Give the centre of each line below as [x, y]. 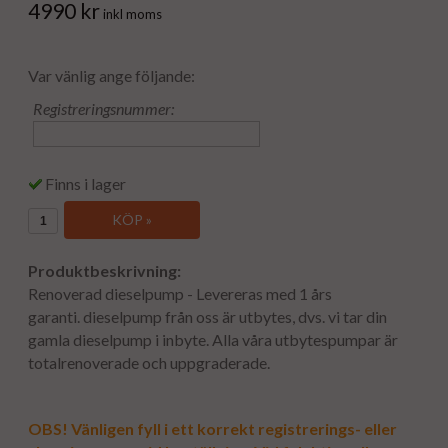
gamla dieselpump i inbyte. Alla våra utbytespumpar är [213, 339]
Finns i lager [85, 184]
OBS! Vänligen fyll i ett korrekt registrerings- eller [212, 428]
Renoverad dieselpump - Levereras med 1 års [180, 293]
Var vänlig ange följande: [111, 76]
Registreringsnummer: [103, 109]
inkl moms [132, 14]
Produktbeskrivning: [104, 270]
